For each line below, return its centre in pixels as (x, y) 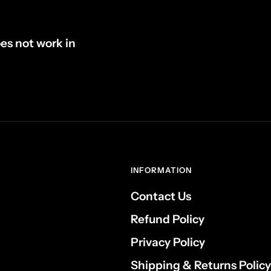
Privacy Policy (168, 242)
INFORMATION (161, 170)
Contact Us (161, 196)
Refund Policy (168, 219)
